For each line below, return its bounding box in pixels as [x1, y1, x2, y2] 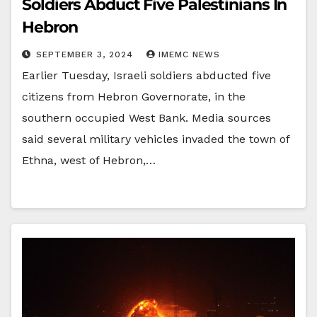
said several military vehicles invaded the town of [22, 132, 289, 146]
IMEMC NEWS [158, 49, 220, 59]
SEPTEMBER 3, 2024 [36, 49, 137, 59]
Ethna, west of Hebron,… [22, 153, 156, 167]
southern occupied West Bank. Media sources [22, 110, 271, 125]
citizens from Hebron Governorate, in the [22, 89, 246, 103]
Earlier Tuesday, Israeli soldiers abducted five [22, 68, 271, 82]
